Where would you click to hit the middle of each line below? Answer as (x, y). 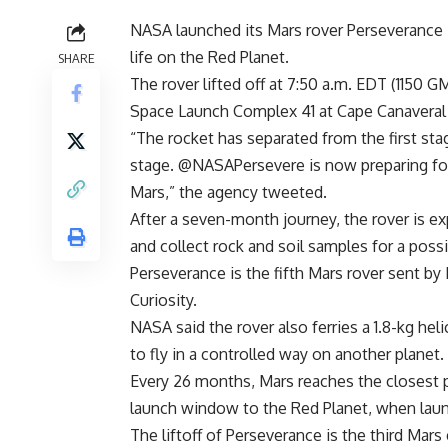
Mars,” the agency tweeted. (228, 191)
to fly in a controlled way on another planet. (287, 353)
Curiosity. (163, 299)
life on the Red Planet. (209, 56)
